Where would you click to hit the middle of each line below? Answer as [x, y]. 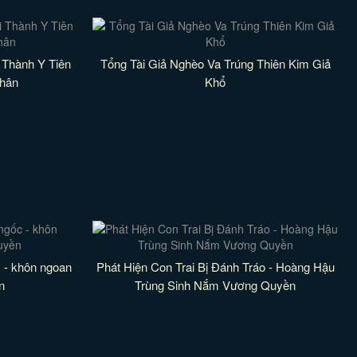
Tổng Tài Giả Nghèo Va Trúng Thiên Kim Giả [215, 63]
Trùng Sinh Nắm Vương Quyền [216, 285]
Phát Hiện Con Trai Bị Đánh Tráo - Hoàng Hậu [215, 267]
